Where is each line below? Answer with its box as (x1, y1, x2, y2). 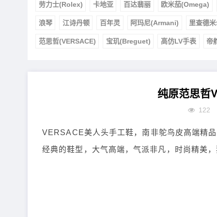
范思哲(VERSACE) (38, 37, 96, 45)
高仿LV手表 (160, 37, 196, 45)
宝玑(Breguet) (106, 37, 151, 45)
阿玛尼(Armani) (130, 18, 179, 27)
